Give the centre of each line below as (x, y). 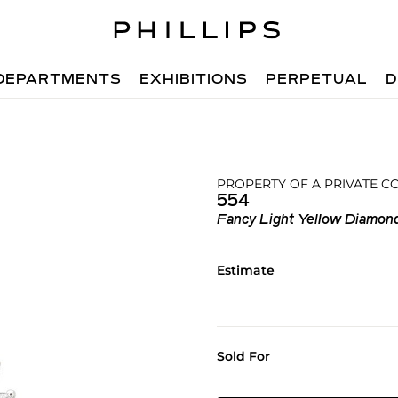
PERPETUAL (317, 80)
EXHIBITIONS (194, 80)
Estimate (245, 270)
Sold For (243, 356)
